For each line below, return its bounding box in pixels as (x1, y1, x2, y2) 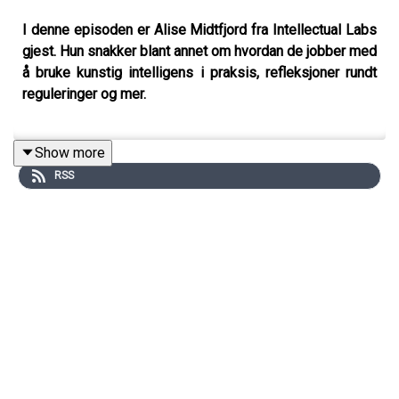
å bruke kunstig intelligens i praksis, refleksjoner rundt (22, 63, 377, 81)
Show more (35, 143, 105, 161)
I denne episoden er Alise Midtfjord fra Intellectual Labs (22, 20, 377, 38)
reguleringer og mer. (22, 85, 150, 102)
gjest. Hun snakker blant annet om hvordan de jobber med (22, 42, 377, 60)
